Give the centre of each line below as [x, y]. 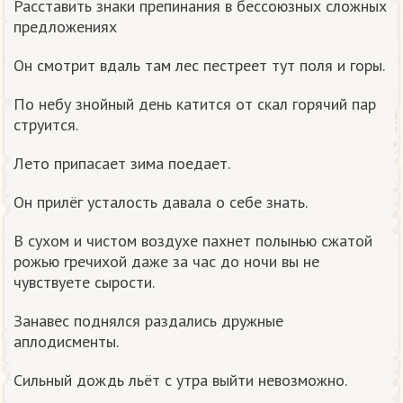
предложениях [65, 27]
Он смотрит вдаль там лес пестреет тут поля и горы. [199, 66]
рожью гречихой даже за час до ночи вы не [166, 262]
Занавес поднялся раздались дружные [148, 321]
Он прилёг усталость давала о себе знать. [161, 202]
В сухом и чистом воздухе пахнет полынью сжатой [193, 241]
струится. [46, 125]
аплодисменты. [66, 342]
